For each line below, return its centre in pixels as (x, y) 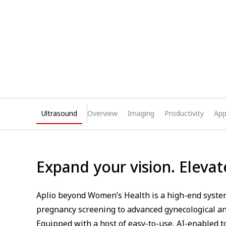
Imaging (141, 113)
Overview (102, 113)
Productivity (184, 113)
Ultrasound (59, 113)
